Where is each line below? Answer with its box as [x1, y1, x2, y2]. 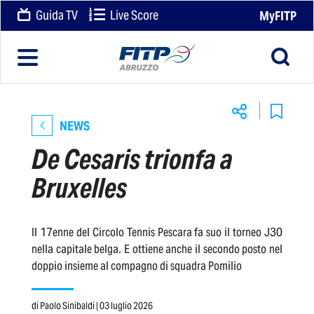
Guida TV [34, 6, 78, 23]
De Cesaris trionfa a [32, 142, 233, 177]
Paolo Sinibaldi [40, 299, 96, 312]
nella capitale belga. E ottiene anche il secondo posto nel [32, 240, 282, 257]
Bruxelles [32, 170, 127, 205]
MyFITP [259, 7, 296, 24]
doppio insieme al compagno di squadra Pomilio [32, 257, 242, 273]
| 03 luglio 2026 [96, 299, 153, 312]
